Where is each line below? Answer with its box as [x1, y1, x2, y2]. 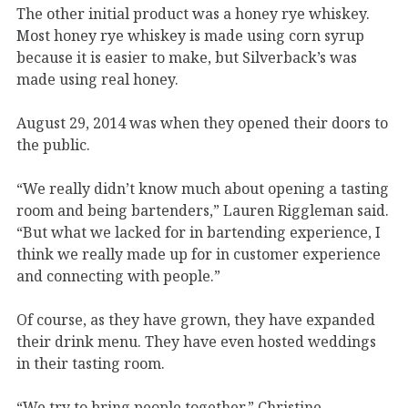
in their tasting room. [16, 352, 165, 373]
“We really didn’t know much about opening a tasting [16, 178, 389, 199]
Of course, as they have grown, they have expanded [16, 309, 375, 330]
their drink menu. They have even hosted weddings [16, 331, 376, 352]
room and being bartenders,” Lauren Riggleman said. [16, 199, 389, 220]
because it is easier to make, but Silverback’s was [16, 46, 357, 67]
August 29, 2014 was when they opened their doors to [16, 112, 388, 133]
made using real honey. [16, 68, 186, 89]
